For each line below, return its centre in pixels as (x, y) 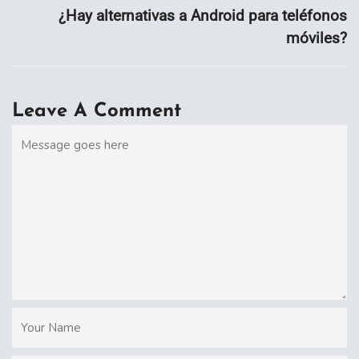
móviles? (317, 38)
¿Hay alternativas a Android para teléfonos (203, 15)
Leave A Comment (97, 111)
